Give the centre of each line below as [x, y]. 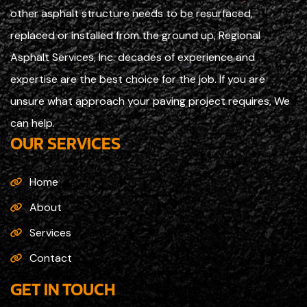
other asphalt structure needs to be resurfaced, [132, 13]
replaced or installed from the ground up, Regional [135, 35]
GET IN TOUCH [63, 288]
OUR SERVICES [65, 142]
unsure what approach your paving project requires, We [150, 101]
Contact [51, 258]
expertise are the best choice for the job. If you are [138, 79]
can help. [33, 123]
